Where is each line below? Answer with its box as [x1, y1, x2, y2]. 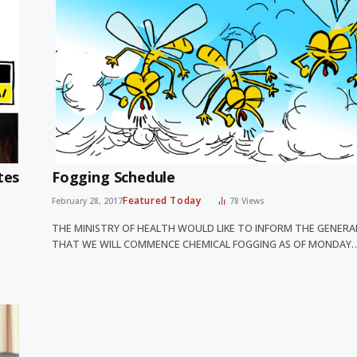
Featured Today [123, 194, 202, 208]
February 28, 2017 [52, 195, 123, 207]
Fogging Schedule [52, 167, 176, 187]
